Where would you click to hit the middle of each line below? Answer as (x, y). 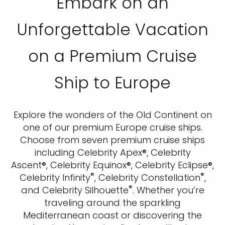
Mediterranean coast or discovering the (113, 215)
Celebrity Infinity (55, 178)
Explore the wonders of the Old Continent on (113, 115)
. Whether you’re (168, 190)
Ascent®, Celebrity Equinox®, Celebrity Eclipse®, (113, 165)
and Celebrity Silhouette (75, 190)
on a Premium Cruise (113, 56)
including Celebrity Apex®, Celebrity (113, 153)
